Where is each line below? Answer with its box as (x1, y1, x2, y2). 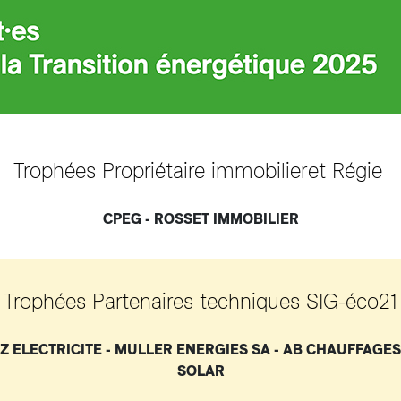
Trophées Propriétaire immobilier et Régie (13, 158, 388, 183)
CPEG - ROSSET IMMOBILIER (102, 210, 299, 227)
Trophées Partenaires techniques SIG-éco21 (4, 288, 397, 314)
